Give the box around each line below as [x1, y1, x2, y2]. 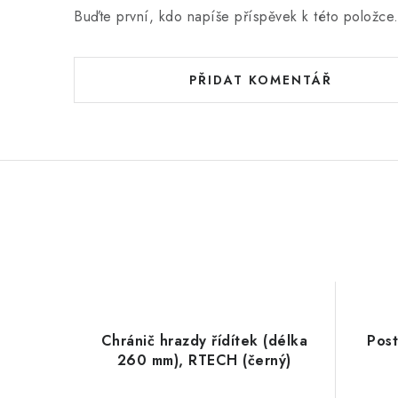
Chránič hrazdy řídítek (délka [100, 330, 307, 351]
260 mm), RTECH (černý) [116, 350, 291, 370]
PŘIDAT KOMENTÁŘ [188, 71, 332, 89]
